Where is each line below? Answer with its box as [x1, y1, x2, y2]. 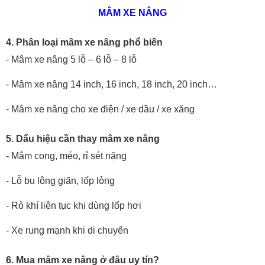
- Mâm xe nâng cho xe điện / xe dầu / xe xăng [6, 104, 195, 115]
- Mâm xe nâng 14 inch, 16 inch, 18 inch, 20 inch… [6, 79, 217, 90]
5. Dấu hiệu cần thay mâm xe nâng [6, 134, 160, 144]
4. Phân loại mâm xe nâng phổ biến [6, 37, 163, 48]
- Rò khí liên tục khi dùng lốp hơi [6, 201, 141, 211]
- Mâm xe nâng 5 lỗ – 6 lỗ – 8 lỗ [6, 54, 137, 65]
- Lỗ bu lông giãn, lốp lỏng [6, 176, 115, 186]
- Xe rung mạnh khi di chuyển [6, 225, 128, 236]
